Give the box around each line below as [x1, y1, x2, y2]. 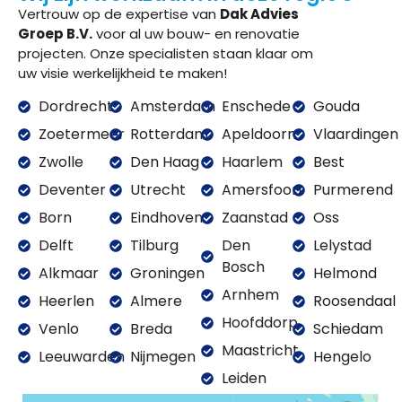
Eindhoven [129, 207, 203, 229]
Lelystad [312, 235, 371, 257]
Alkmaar [38, 263, 99, 284]
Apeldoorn [221, 124, 296, 145]
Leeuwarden [38, 346, 125, 368]
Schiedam [312, 319, 383, 340]
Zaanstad [221, 207, 288, 229]
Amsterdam [129, 96, 215, 118]
